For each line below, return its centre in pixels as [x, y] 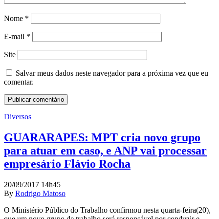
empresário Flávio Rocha [67, 164]
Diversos [18, 117]
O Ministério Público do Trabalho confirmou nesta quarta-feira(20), [107, 210]
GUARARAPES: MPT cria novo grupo [102, 138]
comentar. [19, 82]
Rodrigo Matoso [40, 193]
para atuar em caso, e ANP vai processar [105, 151]
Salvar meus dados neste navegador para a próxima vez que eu [112, 73]
